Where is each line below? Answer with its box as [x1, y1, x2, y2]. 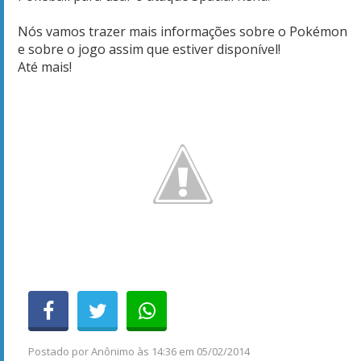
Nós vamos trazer [18, 22, 126, 40]
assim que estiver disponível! [106, 39, 280, 58]
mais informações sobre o [129, 22, 289, 40]
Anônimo [91, 343, 135, 359]
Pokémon [289, 22, 347, 40]
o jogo [67, 39, 106, 58]
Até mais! [18, 57, 72, 76]
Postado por [28, 343, 91, 359]
